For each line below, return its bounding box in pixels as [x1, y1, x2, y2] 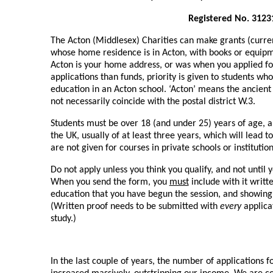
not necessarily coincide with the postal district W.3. [50, 96, 255, 107]
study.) [50, 213, 76, 224]
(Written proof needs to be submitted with [50, 201, 220, 211]
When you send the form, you [50, 177, 169, 187]
